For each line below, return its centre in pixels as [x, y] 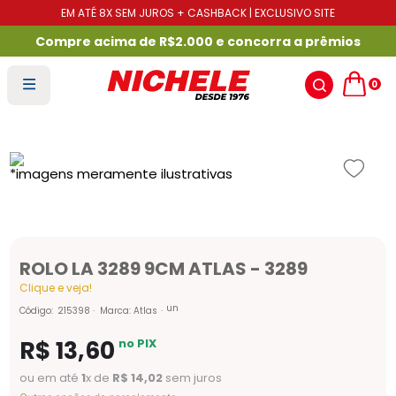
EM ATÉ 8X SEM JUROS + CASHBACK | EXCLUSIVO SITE [198, 13]
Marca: [117, 310]
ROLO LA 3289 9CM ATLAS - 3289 [164, 269]
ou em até [51, 378]
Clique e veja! [56, 288]
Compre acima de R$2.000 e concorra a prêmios [198, 41]
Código [36, 310]
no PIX [137, 343]
